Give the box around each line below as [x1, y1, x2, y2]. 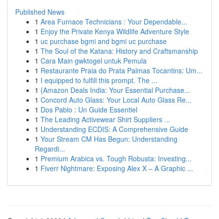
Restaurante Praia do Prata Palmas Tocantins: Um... [41, 66, 202, 75]
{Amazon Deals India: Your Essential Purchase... [41, 85, 190, 95]
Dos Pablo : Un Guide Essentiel [41, 105, 137, 114]
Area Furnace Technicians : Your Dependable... [41, 17, 187, 26]
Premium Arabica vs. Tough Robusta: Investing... [41, 153, 192, 163]
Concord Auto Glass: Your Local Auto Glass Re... [41, 95, 192, 105]
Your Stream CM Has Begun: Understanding [41, 134, 177, 144]
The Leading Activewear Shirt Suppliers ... [41, 114, 170, 124]
